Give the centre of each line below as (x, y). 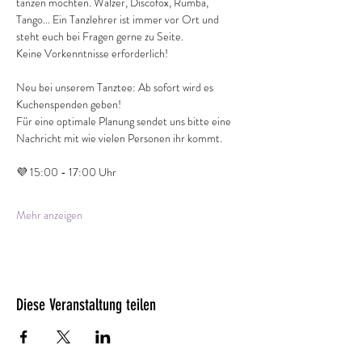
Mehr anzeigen (49, 215)
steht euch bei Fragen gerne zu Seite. (101, 36)
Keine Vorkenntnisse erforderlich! (92, 53)
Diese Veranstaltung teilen (86, 305)
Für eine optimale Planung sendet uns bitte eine (125, 121)
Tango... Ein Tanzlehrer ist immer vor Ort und (119, 19)
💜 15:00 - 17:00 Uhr (66, 172)
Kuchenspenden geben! (69, 104)
